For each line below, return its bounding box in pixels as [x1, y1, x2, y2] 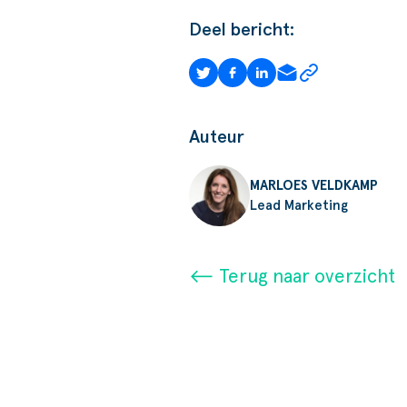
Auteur [189, 128, 244, 147]
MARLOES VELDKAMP [250, 178, 378, 193]
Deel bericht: [189, 21, 294, 40]
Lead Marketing [250, 198, 348, 213]
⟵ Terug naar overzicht [189, 267, 395, 287]
